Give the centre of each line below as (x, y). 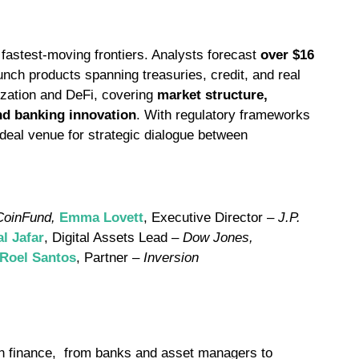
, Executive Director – (211, 218)
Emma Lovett (101, 218)
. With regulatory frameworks (223, 115)
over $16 (287, 54)
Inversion (171, 258)
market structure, (212, 95)
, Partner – (110, 258)
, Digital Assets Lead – (113, 238)
